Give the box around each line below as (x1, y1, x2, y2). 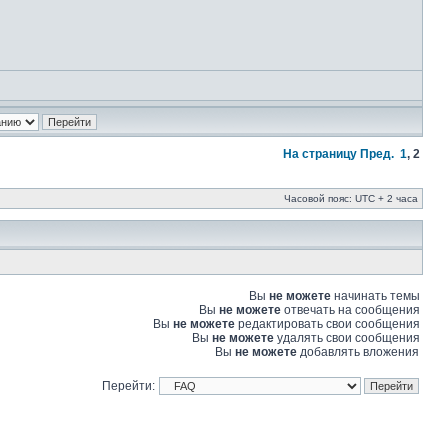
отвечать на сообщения (281, 303, 420, 317)
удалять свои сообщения (274, 331, 420, 345)
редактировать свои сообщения (235, 317, 420, 331)
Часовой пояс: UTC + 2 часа (284, 193, 418, 204)
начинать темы (331, 289, 420, 303)
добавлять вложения (297, 345, 419, 359)
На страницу (283, 147, 357, 161)
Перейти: (102, 379, 155, 393)
